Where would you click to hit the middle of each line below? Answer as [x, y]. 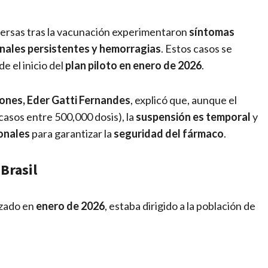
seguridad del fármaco [169, 133]
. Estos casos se [197, 48]
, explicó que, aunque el [184, 100]
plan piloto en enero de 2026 [133, 65]
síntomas [212, 31]
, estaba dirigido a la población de [180, 205]
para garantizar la [72, 133]
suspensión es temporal [193, 116]
